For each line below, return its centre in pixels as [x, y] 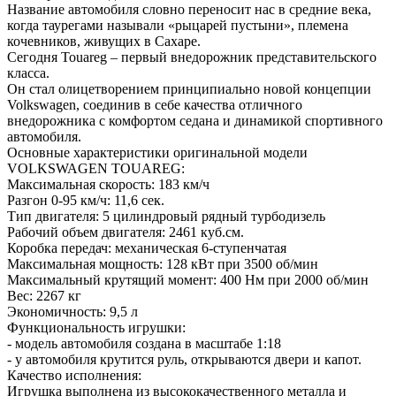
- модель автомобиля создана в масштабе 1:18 [144, 344]
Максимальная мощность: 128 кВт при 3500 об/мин [163, 264]
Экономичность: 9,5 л [72, 312]
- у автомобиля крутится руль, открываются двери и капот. [184, 360]
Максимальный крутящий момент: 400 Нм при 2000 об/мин [188, 280]
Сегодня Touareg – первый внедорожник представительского [192, 57]
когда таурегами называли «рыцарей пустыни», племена [178, 26]
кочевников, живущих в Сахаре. [104, 42]
